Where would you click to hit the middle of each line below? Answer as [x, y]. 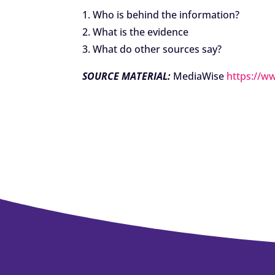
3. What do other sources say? [152, 49]
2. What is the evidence [136, 32]
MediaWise [199, 76]
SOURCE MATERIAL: [127, 76]
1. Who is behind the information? [161, 15]
